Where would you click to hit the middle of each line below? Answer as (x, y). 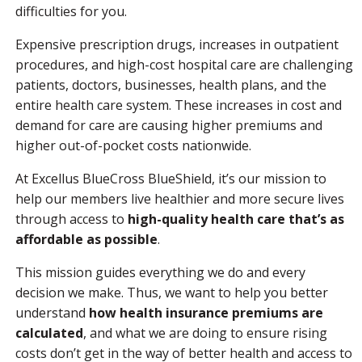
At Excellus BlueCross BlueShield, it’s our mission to (171, 179)
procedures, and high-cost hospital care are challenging (184, 65)
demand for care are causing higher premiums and (169, 125)
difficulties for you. (71, 11)
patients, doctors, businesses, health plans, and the (171, 85)
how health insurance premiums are (206, 313)
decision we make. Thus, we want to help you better (172, 293)
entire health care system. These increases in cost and (179, 105)
